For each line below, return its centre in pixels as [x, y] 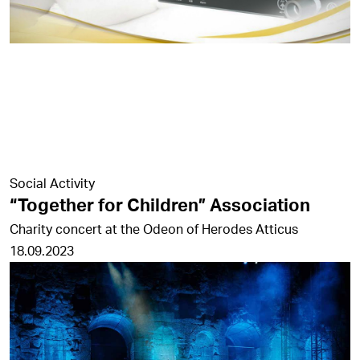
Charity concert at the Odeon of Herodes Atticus [154, 229]
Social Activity [52, 183]
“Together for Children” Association [160, 205]
